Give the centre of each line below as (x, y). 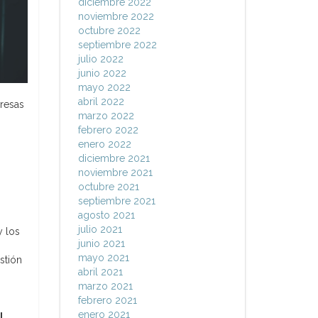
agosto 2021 (106, 215)
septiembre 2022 (117, 45)
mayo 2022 (104, 87)
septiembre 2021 (116, 201)
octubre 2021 (108, 187)
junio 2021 (101, 243)
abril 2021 (100, 272)
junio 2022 (102, 73)
